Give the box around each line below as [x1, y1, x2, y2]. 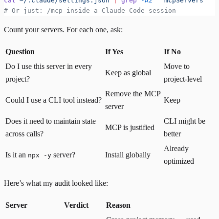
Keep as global [105, 68, 151, 77]
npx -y [28, 151, 51, 159]
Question [5, 47, 35, 56]
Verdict [64, 200, 88, 209]
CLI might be [164, 116, 205, 125]
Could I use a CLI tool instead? [5, 95, 102, 104]
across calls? [5, 129, 44, 138]
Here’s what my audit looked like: [4, 178, 108, 187]
